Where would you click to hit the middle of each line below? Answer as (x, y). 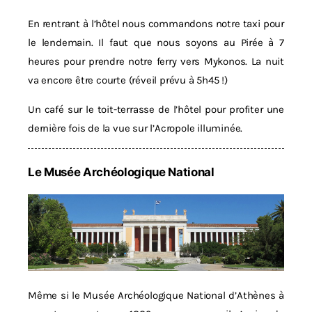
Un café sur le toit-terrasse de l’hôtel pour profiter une (156, 109)
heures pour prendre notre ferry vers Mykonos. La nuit (156, 61)
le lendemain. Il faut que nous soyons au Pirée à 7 (156, 42)
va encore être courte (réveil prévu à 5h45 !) (128, 80)
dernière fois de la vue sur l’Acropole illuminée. (135, 128)
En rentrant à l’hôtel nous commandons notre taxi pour (156, 24)
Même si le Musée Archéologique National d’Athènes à (156, 295)
